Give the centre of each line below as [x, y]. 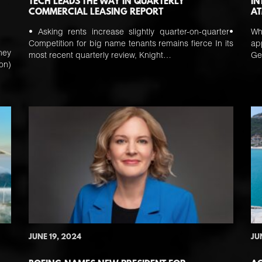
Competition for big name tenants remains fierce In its [131, 44]
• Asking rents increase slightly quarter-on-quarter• [131, 33]
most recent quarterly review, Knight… [100, 56]
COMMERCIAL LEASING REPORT [96, 12]
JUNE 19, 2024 [55, 237]
